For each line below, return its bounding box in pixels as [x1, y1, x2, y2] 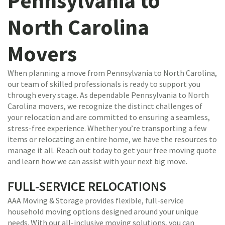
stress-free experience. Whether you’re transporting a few [8, 123, 206, 133]
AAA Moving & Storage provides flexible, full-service [8, 195, 184, 205]
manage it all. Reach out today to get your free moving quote [8, 145, 216, 155]
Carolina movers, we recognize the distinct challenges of [8, 101, 202, 111]
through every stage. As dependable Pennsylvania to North [8, 90, 209, 100]
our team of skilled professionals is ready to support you [8, 79, 200, 89]
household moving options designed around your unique [8, 206, 198, 216]
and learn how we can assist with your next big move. [8, 156, 187, 166]
